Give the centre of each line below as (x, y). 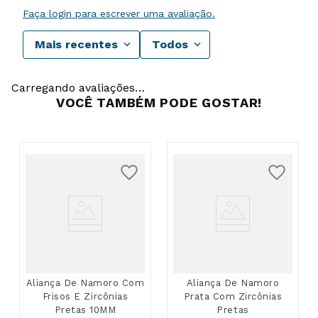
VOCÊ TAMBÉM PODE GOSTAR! (159, 102)
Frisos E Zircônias (85, 296)
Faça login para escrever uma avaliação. (119, 13)
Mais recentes (76, 44)
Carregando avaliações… (78, 87)
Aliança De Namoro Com (85, 283)
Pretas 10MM (85, 309)
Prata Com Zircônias (233, 296)
